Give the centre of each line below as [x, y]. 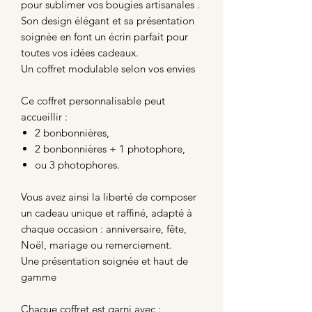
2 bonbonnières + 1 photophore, [110, 148]
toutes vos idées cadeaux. [80, 52]
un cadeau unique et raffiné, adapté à [107, 212]
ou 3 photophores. [77, 164]
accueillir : [44, 116]
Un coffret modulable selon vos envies [108, 68]
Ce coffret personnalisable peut [93, 100]
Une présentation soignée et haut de [104, 260]
